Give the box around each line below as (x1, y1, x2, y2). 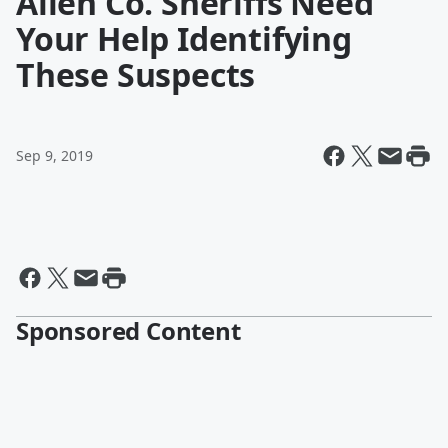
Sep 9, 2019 (16, 146, 93, 165)
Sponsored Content (16, 314, 241, 347)
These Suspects (16, 53, 256, 96)
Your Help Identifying (16, 17, 352, 60)
